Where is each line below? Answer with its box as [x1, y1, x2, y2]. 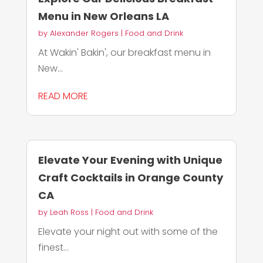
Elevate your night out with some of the [38, 225, 218, 239]
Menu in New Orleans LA [38, 9, 169, 24]
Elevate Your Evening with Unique [38, 153, 222, 168]
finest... [38, 241, 69, 255]
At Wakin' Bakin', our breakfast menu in [38, 46, 211, 60]
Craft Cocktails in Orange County [38, 170, 223, 186]
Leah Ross [49, 207, 89, 218]
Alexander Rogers [49, 28, 119, 39]
